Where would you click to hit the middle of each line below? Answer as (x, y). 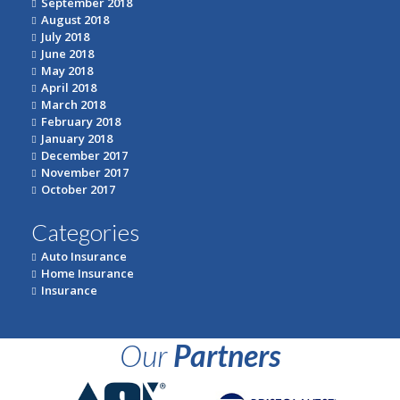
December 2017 (84, 156)
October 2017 (78, 190)
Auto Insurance (84, 257)
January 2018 (77, 139)
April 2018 (69, 88)
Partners (227, 355)
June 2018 (67, 54)
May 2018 (67, 71)
